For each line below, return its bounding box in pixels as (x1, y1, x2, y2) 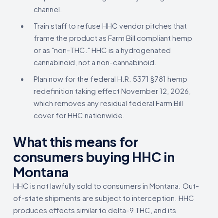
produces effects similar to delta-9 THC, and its (13, 205, 176, 215)
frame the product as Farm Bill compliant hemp (34, 33, 192, 42)
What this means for (13, 133, 139, 150)
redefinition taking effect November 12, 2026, (34, 86, 191, 95)
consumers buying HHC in (13, 148, 175, 165)
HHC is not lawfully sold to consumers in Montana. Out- (13, 181, 199, 190)
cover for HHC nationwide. (34, 110, 125, 120)
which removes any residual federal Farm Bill (34, 98, 183, 108)
